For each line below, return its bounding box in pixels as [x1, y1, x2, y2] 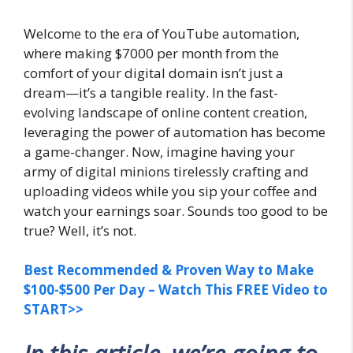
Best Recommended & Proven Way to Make [24, 261, 314, 279]
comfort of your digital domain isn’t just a [24, 63, 284, 82]
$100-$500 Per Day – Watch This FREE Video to [24, 281, 328, 299]
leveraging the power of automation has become [24, 122, 325, 141]
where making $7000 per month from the [24, 43, 279, 62]
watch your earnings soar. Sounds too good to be [24, 201, 328, 220]
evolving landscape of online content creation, [24, 102, 307, 121]
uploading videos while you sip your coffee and [24, 181, 318, 200]
